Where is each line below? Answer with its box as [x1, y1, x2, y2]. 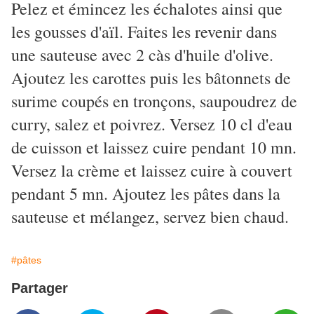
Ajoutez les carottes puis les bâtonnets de [11, 67, 291, 90]
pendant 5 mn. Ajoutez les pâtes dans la [11, 182, 280, 205]
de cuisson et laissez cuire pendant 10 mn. [11, 136, 296, 159]
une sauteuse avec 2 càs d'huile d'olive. [11, 43, 273, 67]
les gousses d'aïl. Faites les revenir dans [11, 20, 277, 43]
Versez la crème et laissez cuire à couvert [11, 159, 292, 182]
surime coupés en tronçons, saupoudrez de [11, 90, 297, 113]
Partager [11, 280, 68, 296]
